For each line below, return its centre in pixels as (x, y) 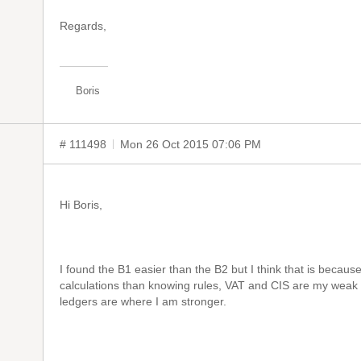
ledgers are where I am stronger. (143, 301)
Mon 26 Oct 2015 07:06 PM (191, 144)
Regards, (83, 26)
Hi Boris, (81, 205)
